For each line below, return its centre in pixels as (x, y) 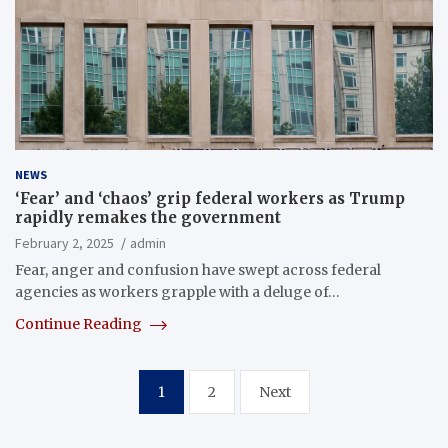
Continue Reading (80, 324)
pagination (83, 417)
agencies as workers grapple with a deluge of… (177, 292)
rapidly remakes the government (148, 218)
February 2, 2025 (64, 243)
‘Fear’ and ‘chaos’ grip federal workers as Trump (210, 199)
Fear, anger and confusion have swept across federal (198, 270)
